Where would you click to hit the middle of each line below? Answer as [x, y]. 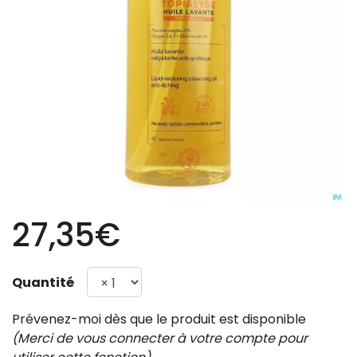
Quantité [43, 282]
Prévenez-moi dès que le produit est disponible [159, 319]
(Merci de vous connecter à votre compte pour [160, 338]
